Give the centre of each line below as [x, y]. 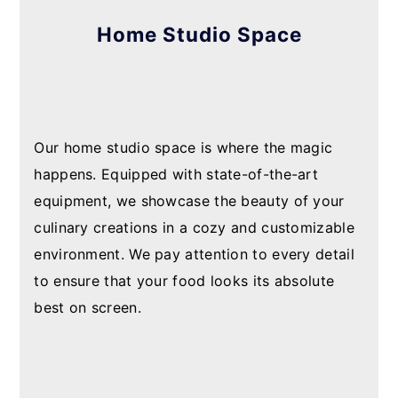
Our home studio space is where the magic [183, 147]
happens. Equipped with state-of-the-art [176, 174]
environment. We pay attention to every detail [194, 254]
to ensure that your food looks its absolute [184, 280]
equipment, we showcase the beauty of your [189, 200]
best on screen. [88, 307]
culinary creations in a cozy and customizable [194, 227]
